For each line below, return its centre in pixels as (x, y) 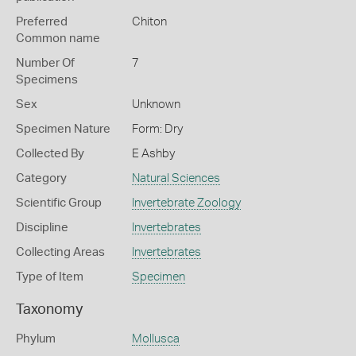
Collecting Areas (60, 252)
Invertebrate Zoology (186, 203)
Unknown (156, 104)
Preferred (42, 22)
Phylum (36, 339)
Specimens (47, 80)
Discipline (42, 228)
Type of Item (50, 277)
